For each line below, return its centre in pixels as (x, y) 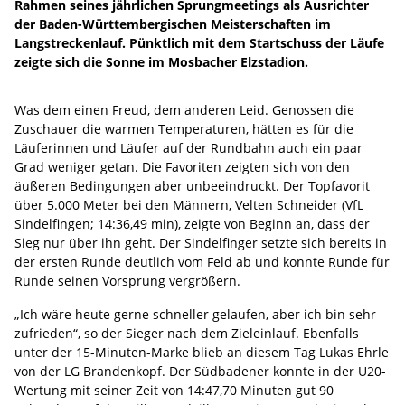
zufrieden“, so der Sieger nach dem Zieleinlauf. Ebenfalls (187, 333)
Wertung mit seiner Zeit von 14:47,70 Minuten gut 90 (174, 390)
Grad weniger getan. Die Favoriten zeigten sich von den (182, 166)
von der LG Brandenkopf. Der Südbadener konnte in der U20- (200, 371)
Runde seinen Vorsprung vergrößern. (127, 280)
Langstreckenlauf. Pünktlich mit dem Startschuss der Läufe (199, 42)
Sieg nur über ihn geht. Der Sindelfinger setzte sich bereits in (201, 242)
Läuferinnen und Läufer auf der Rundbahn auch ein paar (188, 147)
